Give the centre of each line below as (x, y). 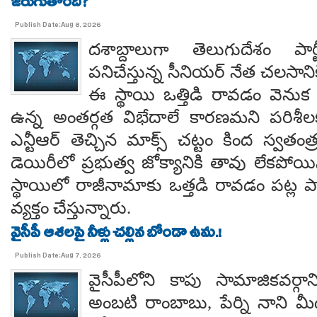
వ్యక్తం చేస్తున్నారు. (71, 208)
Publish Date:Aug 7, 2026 (58, 257)
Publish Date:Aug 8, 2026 (58, 26)
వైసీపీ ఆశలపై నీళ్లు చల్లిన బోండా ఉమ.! (116, 235)
